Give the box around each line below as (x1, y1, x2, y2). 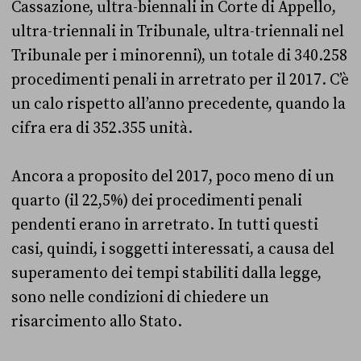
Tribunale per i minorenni (11, 45, 197, 65)
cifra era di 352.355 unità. (11, 118, 193, 138)
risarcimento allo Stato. (11, 311, 182, 331)
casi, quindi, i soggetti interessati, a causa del (11, 239, 334, 259)
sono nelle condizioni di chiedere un (11, 287, 269, 307)
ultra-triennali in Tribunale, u (11, 21, 223, 41)
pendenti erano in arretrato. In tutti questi (11, 214, 318, 234)
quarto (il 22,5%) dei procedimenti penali (11, 190, 302, 210)
